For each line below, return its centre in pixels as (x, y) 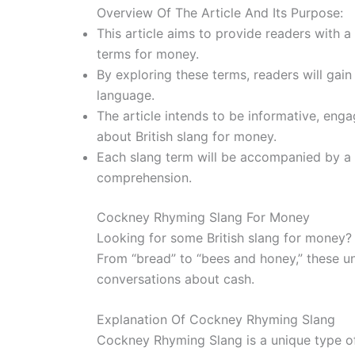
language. (126, 95)
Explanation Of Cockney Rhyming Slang (216, 320)
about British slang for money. (187, 136)
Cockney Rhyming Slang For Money (203, 217)
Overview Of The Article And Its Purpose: (220, 12)
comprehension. (144, 177)
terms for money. (148, 53)
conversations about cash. (176, 279)
